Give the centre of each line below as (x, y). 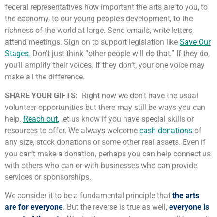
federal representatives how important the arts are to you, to (106, 7)
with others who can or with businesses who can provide (101, 165)
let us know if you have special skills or (126, 119)
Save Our (195, 42)
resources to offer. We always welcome (71, 130)
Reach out (40, 119)
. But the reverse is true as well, (116, 207)
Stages (17, 54)
